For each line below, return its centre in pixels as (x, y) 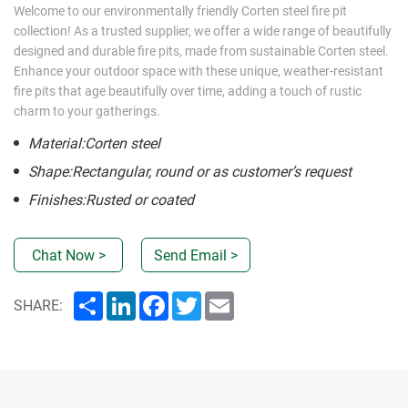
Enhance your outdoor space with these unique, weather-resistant (199, 71)
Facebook (200, 299)
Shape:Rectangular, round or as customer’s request (190, 172)
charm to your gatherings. (87, 112)
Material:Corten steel (94, 144)
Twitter (224, 299)
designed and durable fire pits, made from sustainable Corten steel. (201, 51)
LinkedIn (163, 299)
